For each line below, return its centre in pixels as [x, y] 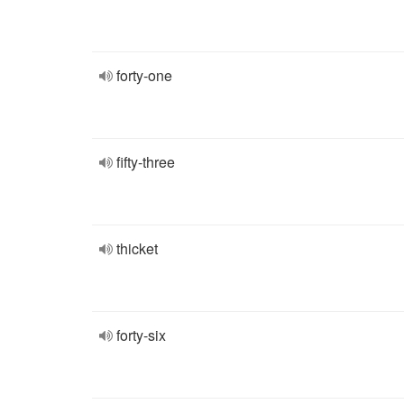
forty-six [141, 335]
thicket [137, 248]
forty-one [144, 75]
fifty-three [146, 162]
